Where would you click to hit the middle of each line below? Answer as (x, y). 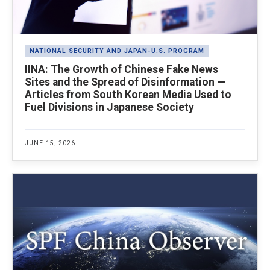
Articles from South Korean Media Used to (128, 94)
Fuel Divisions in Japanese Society (109, 107)
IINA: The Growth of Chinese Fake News (121, 69)
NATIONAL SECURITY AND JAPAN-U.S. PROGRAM (117, 51)
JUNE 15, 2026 (50, 143)
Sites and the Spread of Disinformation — (125, 82)
